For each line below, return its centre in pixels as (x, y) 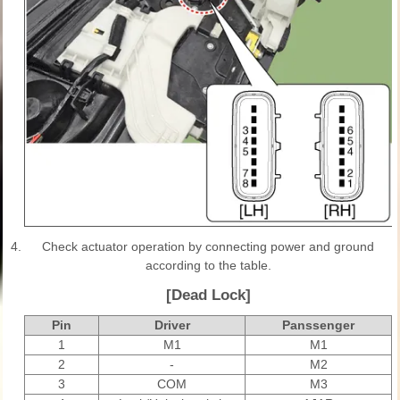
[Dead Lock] (208, 295)
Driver (172, 325)
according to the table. (208, 265)
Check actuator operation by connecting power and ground (208, 246)
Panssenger (318, 325)
